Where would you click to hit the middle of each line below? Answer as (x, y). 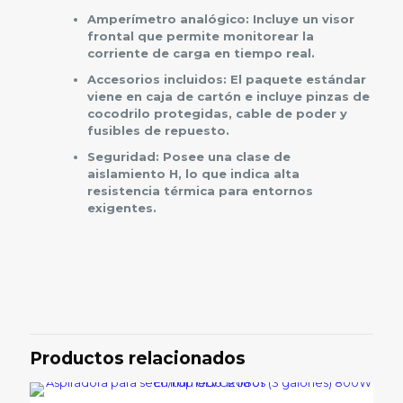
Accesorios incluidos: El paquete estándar (226, 79)
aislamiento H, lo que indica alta (193, 174)
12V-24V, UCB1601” (115, 369)
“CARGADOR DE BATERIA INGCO (186, 347)
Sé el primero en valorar (142, 324)
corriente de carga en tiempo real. (201, 53)
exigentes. (121, 208)
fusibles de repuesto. (158, 130)
